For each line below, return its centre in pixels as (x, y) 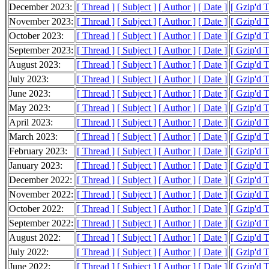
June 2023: (30, 94)
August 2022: (35, 238)
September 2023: (41, 50)
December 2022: (41, 180)
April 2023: (31, 122)
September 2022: (41, 223)
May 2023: (30, 108)
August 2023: (35, 65)
